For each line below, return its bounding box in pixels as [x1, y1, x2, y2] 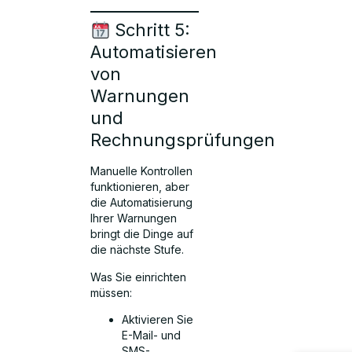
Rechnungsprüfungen [90, 130, 276, 151]
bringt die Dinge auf [90, 227, 194, 241]
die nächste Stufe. [90, 243, 185, 257]
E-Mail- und [122, 328, 181, 343]
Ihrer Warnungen [90, 211, 178, 225]
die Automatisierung [90, 196, 193, 210]
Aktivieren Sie [122, 313, 194, 327]
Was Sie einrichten [90, 269, 187, 284]
